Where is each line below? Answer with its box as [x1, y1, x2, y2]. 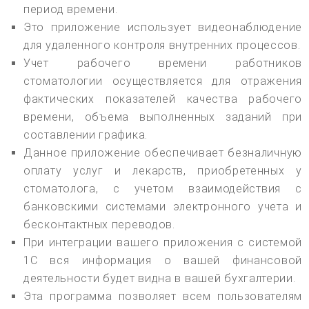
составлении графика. [23, 128, 148, 141]
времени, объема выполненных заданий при [23, 110, 302, 123]
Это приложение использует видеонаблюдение [23, 20, 302, 34]
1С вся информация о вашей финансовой [23, 253, 302, 267]
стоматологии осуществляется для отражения [23, 74, 302, 88]
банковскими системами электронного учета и [23, 199, 302, 213]
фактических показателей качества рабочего [23, 92, 302, 106]
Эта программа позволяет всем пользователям [23, 289, 302, 303]
